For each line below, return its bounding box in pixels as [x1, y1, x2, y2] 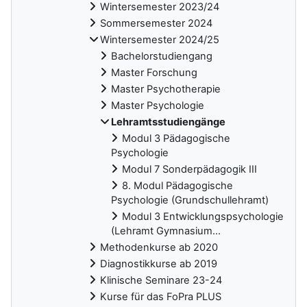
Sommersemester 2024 [100, 16, 212, 29]
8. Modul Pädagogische [122, 179, 233, 192]
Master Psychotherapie [111, 82, 221, 95]
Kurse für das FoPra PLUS [100, 290, 221, 303]
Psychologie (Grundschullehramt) [111, 193, 269, 206]
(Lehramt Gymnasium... [111, 224, 221, 237]
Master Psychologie [111, 99, 204, 112]
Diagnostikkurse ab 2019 [100, 257, 217, 270]
